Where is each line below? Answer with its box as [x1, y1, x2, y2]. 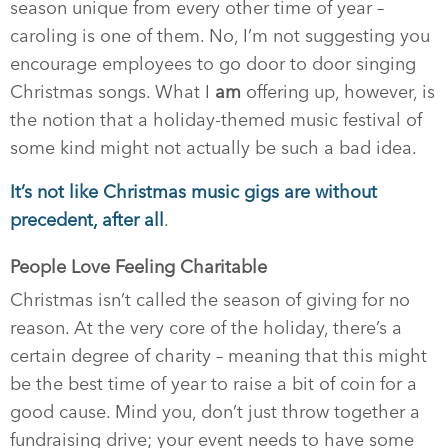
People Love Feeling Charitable [10, 256, 267, 278]
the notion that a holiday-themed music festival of [10, 109, 422, 131]
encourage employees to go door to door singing [10, 53, 416, 75]
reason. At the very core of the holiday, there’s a [10, 317, 402, 339]
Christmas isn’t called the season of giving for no [10, 289, 410, 311]
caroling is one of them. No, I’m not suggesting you [10, 25, 430, 47]
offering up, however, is [246, 81, 435, 103]
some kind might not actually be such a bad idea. [10, 137, 417, 159]
